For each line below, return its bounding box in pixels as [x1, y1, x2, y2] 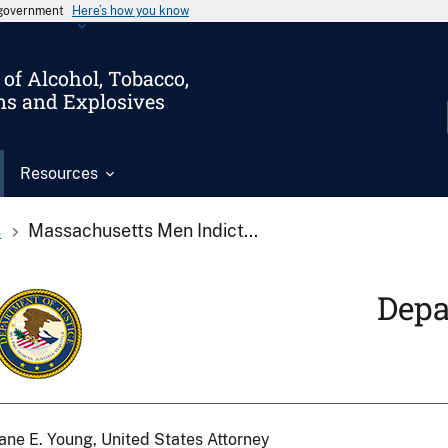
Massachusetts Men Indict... [27, 220, 258, 241]
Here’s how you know [72, 4, 189, 18]
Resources [20, 164, 98, 183]
